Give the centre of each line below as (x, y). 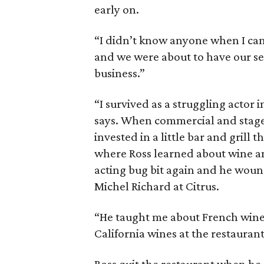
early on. (117, 9)
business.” (120, 73)
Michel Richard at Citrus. (157, 186)
